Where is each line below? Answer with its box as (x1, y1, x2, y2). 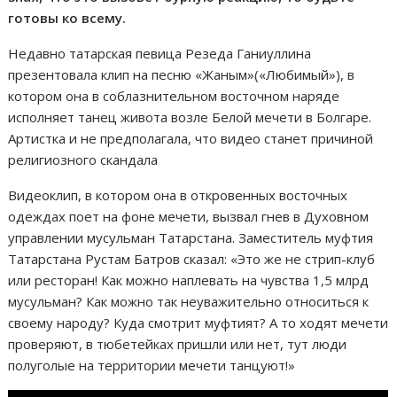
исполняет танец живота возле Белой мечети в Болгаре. (8, 108, 372, 126)
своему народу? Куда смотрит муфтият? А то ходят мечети (8, 314, 389, 331)
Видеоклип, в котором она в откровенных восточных (8, 186, 348, 204)
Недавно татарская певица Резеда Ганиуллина (8, 44, 312, 62)
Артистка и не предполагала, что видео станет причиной (8, 129, 374, 147)
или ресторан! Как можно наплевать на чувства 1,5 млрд (8, 271, 370, 289)
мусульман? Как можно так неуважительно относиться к (8, 292, 370, 310)
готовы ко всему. (8, 9, 127, 27)
